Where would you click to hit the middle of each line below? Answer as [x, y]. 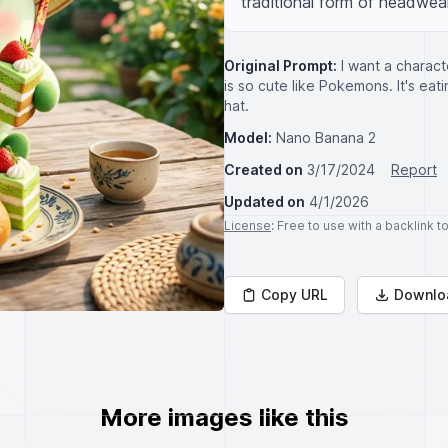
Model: [248, 137]
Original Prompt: [280, 65]
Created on [263, 169]
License [247, 225]
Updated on [264, 201]
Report [414, 169]
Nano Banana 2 [326, 137]
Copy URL [294, 294]
